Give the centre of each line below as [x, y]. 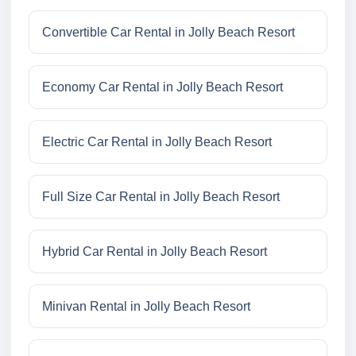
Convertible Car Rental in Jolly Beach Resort [168, 33]
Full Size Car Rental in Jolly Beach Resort [161, 197]
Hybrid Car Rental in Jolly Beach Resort [155, 252]
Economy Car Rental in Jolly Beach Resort [163, 87]
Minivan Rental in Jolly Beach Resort [146, 307]
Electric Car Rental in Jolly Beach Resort [157, 142]
